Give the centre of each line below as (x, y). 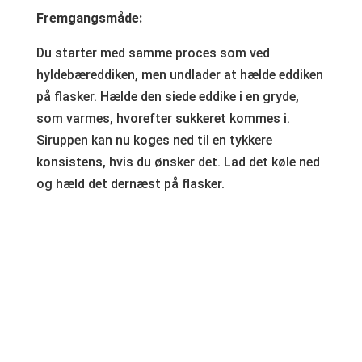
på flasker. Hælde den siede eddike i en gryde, (167, 96)
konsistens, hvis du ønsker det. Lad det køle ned (178, 162)
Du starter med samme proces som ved (153, 53)
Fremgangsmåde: (89, 18)
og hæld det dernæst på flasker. (130, 183)
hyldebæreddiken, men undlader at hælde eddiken (179, 74)
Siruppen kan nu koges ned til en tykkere (154, 140)
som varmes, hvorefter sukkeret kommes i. (163, 118)
